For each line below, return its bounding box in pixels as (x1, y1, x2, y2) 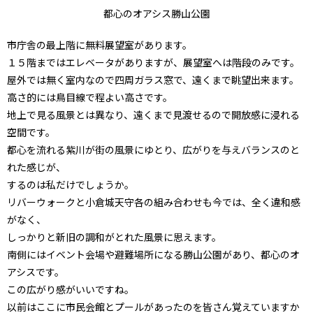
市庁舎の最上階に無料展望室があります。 (7, 37, 192, 52)
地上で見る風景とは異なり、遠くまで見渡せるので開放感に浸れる (7, 107, 300, 122)
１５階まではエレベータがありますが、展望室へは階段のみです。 (7, 54, 300, 69)
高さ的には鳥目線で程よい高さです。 (7, 89, 173, 104)
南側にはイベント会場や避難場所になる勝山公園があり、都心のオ (7, 247, 300, 261)
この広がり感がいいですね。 (7, 282, 134, 296)
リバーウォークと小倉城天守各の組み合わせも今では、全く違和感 (7, 194, 300, 209)
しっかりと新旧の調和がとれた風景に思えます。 (7, 229, 221, 244)
